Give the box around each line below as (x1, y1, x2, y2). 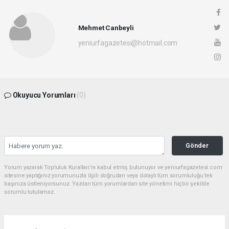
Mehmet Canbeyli (78, 23, 134, 32)
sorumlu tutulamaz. (4, 189, 55, 196)
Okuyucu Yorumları (11, 91, 77, 100)
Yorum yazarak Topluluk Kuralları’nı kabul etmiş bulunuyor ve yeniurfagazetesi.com (4, 164, 222, 171)
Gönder (186, 142, 209, 150)
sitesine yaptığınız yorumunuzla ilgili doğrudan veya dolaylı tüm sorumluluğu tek (4, 172, 213, 179)
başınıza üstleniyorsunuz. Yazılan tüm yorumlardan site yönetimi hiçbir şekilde (4, 180, 210, 188)
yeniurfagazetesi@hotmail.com (78, 38, 178, 47)
